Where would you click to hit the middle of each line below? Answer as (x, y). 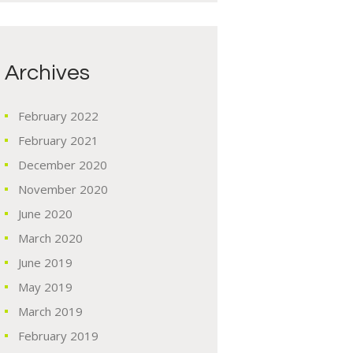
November (48, 189)
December (48, 164)
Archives (47, 72)
